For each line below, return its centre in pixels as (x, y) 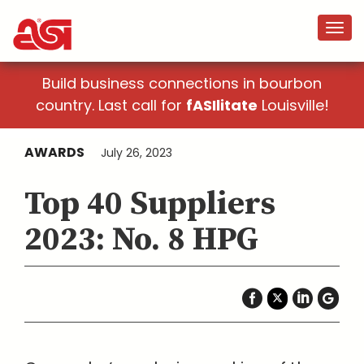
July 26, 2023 (136, 153)
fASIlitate (221, 105)
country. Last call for (110, 105)
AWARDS (54, 152)
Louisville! (293, 105)
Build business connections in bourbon (182, 83)
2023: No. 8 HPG (141, 240)
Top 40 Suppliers (150, 204)
